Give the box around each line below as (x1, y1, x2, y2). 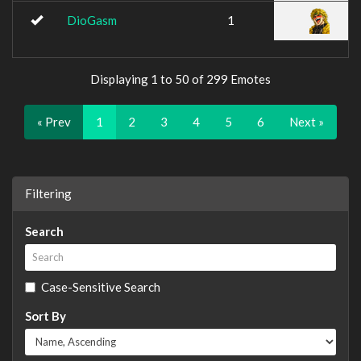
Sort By (25, 308, 66, 323)
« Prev (37, 114, 71, 129)
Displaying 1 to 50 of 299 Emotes (90, 71, 271, 86)
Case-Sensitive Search (41, 279, 160, 294)
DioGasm (67, 13, 117, 27)
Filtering (25, 185, 72, 201)
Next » (289, 114, 324, 129)
